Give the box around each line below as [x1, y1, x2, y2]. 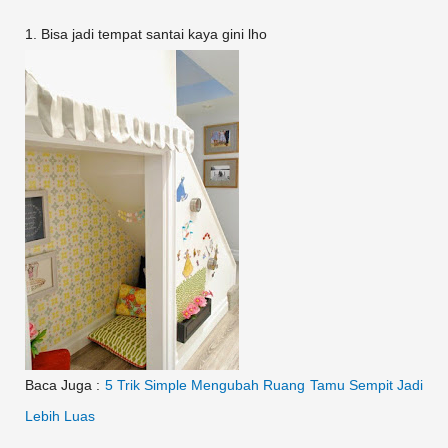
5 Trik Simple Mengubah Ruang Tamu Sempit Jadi [104, 378, 424, 394]
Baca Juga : [25, 378, 105, 394]
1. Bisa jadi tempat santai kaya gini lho [25, 27, 267, 43]
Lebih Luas [25, 409, 95, 425]
